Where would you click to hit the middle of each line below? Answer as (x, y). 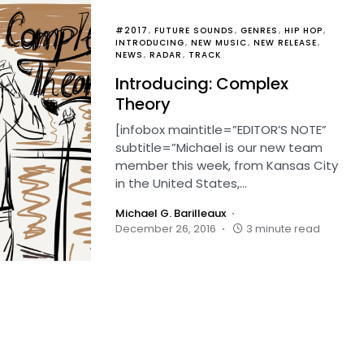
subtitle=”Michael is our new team (219, 147)
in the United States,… (181, 183)
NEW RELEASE (285, 43)
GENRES (259, 30)
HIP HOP (303, 30)
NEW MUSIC (219, 43)
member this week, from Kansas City (227, 165)
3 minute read (283, 229)
